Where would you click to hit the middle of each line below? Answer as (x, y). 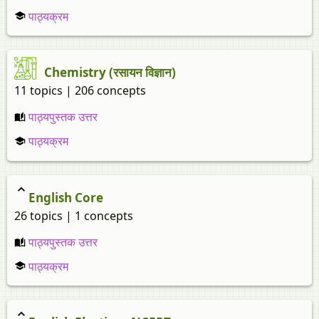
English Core (66, 197)
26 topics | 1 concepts (74, 215)
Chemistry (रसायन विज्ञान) (110, 73)
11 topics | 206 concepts (80, 91)
